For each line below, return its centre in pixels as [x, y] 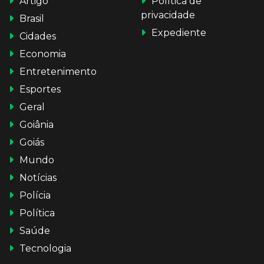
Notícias [38, 177]
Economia [43, 54]
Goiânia [37, 124]
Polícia [35, 195]
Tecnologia [45, 248]
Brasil [32, 18]
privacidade [168, 15]
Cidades [38, 36]
